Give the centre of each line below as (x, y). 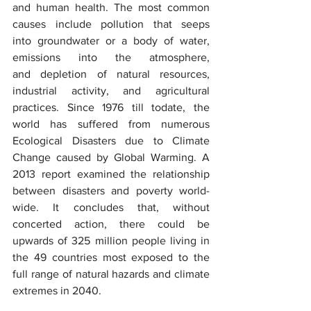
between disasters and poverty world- (111, 190)
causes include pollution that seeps (111, 24)
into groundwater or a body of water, (111, 40)
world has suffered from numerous (111, 124)
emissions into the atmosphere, (111, 57)
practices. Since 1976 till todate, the (111, 107)
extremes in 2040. (57, 290)
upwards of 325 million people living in (111, 240)
